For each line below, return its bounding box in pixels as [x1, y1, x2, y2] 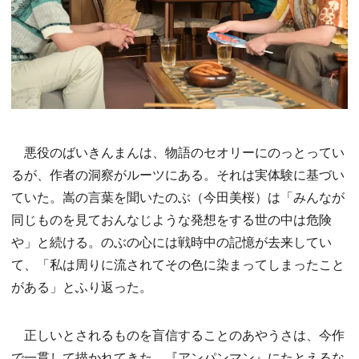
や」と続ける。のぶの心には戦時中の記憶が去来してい [11, 232, 332, 252]
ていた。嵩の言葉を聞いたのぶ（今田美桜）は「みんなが [11, 188, 345, 207]
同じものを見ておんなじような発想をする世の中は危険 [11, 210, 332, 229]
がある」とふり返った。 [11, 277, 152, 296]
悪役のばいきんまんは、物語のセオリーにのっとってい [11, 143, 345, 162]
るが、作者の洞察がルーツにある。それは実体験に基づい [11, 165, 345, 184]
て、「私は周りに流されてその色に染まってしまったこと [11, 255, 345, 274]
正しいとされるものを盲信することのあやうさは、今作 [11, 325, 345, 345]
